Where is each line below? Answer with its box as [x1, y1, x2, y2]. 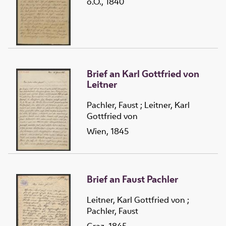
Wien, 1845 [87, 125, 129, 137]
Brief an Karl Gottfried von [87, 67, 199, 80]
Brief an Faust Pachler [87, 172, 178, 186]
